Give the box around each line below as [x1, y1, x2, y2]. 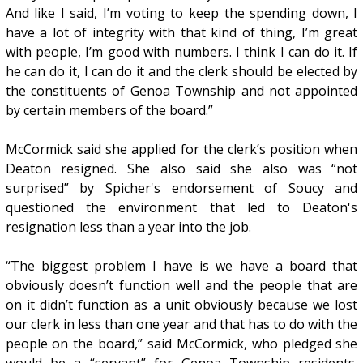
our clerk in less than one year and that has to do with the [5, 314, 358, 333]
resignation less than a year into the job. [5, 217, 251, 236]
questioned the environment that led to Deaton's [5, 198, 358, 216]
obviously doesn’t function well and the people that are [5, 275, 358, 294]
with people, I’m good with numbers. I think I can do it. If [5, 42, 358, 61]
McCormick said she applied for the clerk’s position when [5, 139, 358, 158]
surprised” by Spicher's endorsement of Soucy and [5, 178, 358, 197]
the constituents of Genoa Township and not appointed [5, 81, 358, 100]
